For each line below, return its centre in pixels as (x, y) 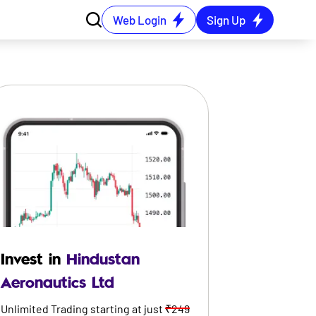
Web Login (139, 19)
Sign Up (226, 19)
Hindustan (103, 260)
